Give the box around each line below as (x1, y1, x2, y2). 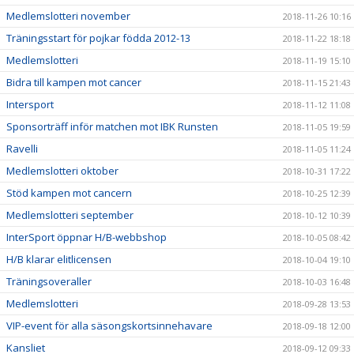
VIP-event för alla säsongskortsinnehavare (6, 318, 213, 333)
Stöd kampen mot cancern (6, 186, 132, 201)
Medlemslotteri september (6, 208, 134, 223)
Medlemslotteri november (6, 9, 130, 24)
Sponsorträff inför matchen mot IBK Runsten (6, 119, 218, 134)
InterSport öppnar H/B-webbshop (6, 230, 167, 245)
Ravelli (6, 141, 38, 156)
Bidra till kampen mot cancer (6, 75, 141, 90)
